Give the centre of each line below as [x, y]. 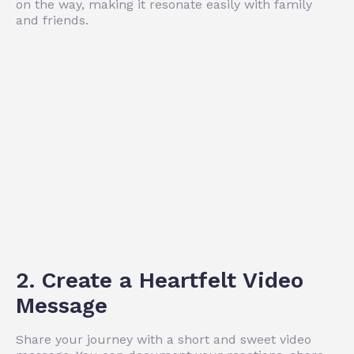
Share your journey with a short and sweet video [164, 339]
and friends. [52, 20]
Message [62, 305]
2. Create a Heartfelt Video [160, 280]
